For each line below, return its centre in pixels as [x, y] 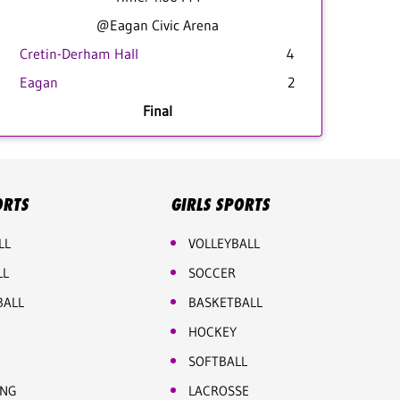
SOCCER [212, 273]
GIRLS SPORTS [220, 204]
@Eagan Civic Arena [157, 25]
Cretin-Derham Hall [79, 54]
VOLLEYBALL [224, 243]
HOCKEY [212, 332]
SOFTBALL [217, 361]
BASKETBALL [225, 302]
